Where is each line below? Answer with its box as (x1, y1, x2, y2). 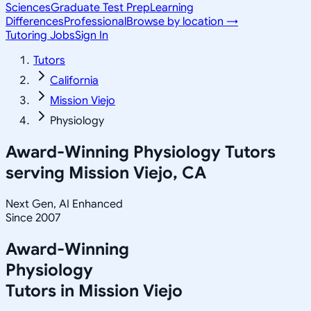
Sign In (75, 28, 108, 42)
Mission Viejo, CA (69, 162, 206, 183)
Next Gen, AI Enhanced (6, 196, 123, 211)
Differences (6, 15, 64, 28)
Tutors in (6, 280, 78, 301)
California (50, 74, 99, 87)
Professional (64, 15, 126, 28)
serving (6, 162, 69, 183)
